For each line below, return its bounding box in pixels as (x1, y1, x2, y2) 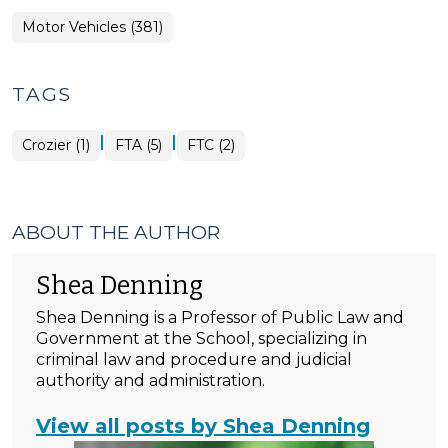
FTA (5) (115, 136, 162, 154)
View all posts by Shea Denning (36, 414, 370, 438)
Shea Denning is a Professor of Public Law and (36, 308, 404, 327)
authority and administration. (36, 371, 265, 390)
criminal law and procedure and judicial (36, 350, 352, 369)
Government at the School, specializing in (36, 329, 367, 348)
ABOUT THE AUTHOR (12, 221, 220, 244)
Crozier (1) (22, 136, 90, 154)
